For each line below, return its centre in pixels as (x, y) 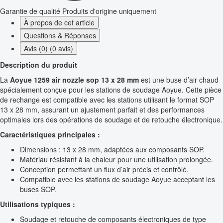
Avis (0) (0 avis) (49, 49)
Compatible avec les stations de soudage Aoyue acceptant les (117, 179)
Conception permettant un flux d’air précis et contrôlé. (104, 169)
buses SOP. (38, 189)
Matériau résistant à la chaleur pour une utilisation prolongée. (116, 160)
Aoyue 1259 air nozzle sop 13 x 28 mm (74, 80)
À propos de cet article (59, 23)
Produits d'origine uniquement (109, 11)
